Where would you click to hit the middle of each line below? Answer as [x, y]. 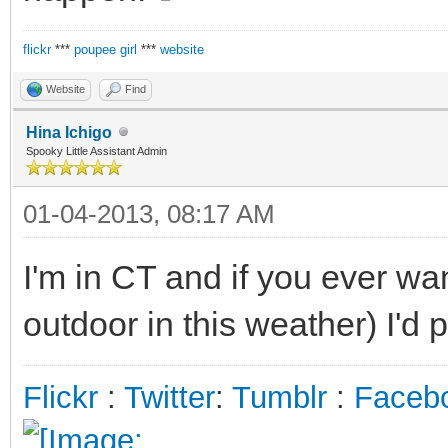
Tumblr [279, 397]
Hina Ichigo [69, 132]
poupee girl [105, 49]
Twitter [169, 397]
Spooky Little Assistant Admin [96, 150]
